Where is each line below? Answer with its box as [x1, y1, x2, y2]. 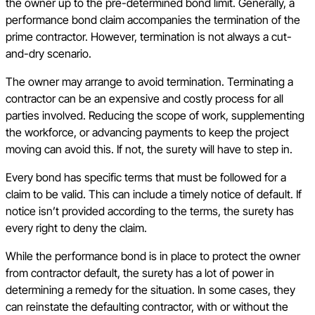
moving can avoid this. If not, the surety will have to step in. [6, 142, 292, 157]
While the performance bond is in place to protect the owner [6, 249, 300, 264]
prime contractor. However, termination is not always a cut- [6, 30, 292, 44]
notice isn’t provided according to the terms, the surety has [6, 204, 294, 219]
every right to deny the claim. [6, 221, 147, 236]
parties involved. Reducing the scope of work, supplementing [6, 108, 304, 123]
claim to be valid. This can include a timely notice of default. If [6, 187, 302, 202]
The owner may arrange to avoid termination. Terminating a [6, 75, 293, 89]
